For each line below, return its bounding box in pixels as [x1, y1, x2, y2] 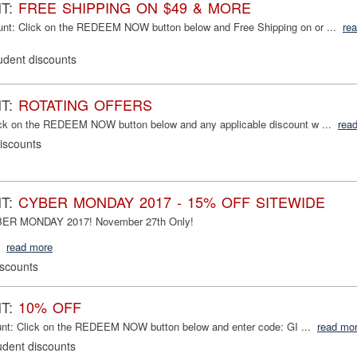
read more [6, 239, 53, 255]
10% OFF [18, 296, 81, 318]
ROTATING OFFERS [18, 94, 152, 116]
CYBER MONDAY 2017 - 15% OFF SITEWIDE [18, 191, 325, 213]
